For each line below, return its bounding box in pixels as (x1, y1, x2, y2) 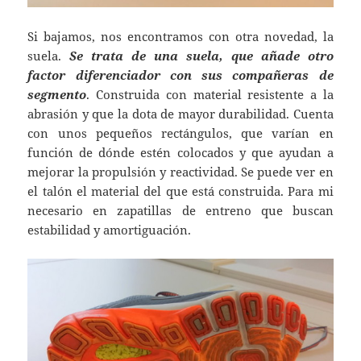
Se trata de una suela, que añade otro (69, 48, 334, 64)
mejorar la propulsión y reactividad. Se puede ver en (27, 164, 334, 180)
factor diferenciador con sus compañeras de (27, 67, 334, 84)
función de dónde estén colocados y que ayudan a (27, 144, 334, 161)
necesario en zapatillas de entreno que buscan (27, 202, 334, 219)
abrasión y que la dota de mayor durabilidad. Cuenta (27, 106, 334, 122)
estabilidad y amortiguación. (27, 222, 192, 239)
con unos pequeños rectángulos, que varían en (27, 125, 334, 142)
